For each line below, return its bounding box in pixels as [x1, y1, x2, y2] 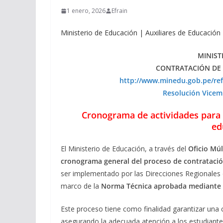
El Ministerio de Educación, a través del [61, 144, 188, 154]
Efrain [111, 6, 127, 15]
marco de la [61, 181, 101, 191]
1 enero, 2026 [67, 6, 106, 15]
